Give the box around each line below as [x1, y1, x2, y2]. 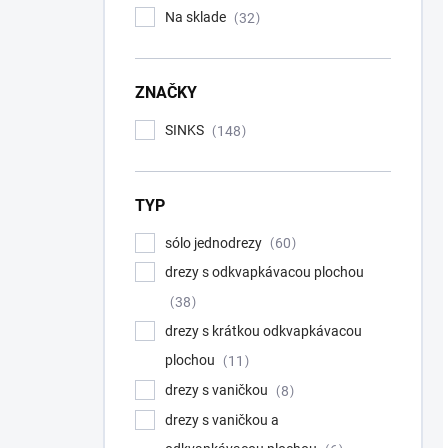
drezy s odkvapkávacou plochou [165, 264, 367, 281]
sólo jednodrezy [165, 234, 265, 251]
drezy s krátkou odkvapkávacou [165, 323, 362, 340]
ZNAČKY [135, 82, 197, 102]
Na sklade [165, 9, 229, 25]
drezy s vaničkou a [165, 411, 279, 428]
